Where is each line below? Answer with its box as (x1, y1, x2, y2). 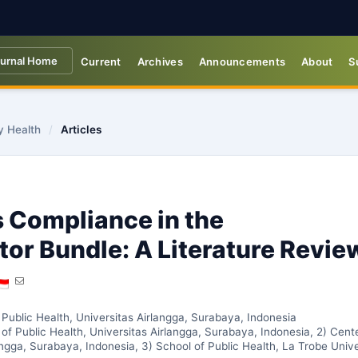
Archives (137, 55, 183, 68)
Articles (61, 123, 101, 136)
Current (80, 55, 121, 68)
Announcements (198, 55, 286, 68)
